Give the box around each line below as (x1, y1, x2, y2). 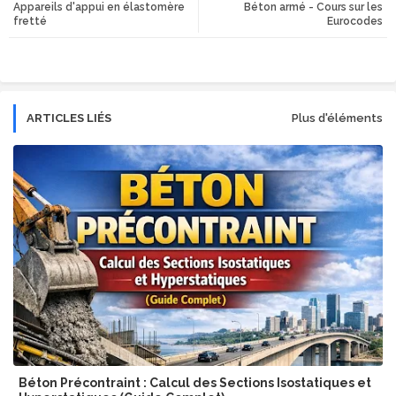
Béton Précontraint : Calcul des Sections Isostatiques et (19, 376, 371, 391)
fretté (13, 15, 47, 28)
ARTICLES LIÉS (27, 111, 111, 126)
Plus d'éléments (292, 111, 383, 126)
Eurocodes (327, 15, 383, 28)
